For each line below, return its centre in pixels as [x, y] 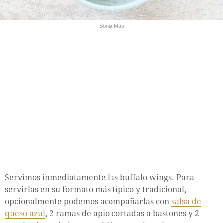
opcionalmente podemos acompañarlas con [88, 202]
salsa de [186, 202]
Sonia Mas [111, 26]
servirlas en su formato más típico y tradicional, [96, 190]
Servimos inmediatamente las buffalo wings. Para [100, 178]
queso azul [25, 214]
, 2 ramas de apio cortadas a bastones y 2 [122, 214]
